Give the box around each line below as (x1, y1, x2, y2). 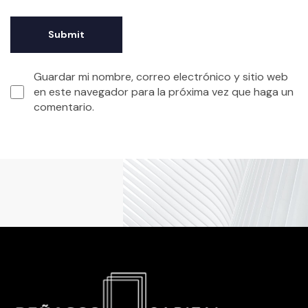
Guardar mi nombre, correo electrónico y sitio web (34, 69, 288, 85)
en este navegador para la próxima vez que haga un (34, 85, 294, 100)
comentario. (34, 100, 94, 115)
